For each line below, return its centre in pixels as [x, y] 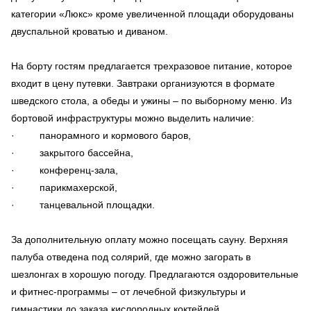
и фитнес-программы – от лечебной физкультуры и [128, 291]
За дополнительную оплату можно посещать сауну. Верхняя [150, 239]
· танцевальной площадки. [83, 204]
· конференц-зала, [65, 170]
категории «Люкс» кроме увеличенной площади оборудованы [152, 14]
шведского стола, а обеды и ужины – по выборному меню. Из [151, 100]
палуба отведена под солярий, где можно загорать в [131, 257]
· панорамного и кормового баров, [101, 135]
